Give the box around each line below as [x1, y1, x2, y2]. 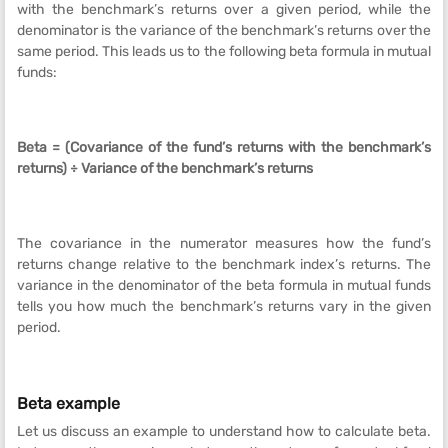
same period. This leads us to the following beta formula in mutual [17, 43, 431, 60]
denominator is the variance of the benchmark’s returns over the [17, 22, 431, 39]
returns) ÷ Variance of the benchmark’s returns [17, 160, 313, 177]
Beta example [17, 394, 120, 413]
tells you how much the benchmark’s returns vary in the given [17, 298, 431, 315]
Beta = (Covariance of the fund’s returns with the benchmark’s [17, 139, 431, 156]
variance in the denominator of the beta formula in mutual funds [17, 277, 431, 294]
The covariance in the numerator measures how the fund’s [17, 235, 431, 252]
